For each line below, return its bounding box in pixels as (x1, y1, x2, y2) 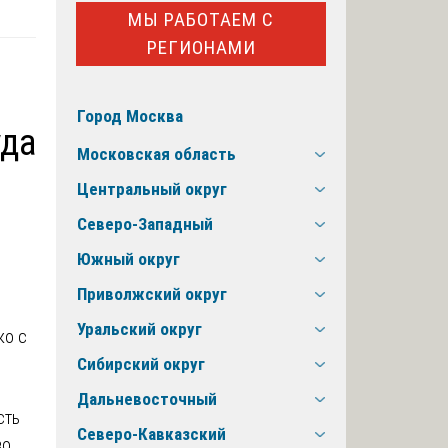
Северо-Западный (77, 214, 213, 235)
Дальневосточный (77, 389, 217, 410)
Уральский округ (77, 319, 202, 340)
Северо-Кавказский (77, 424, 226, 445)
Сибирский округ (77, 354, 205, 375)
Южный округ (77, 249, 180, 270)
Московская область (77, 144, 236, 165)
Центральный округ (77, 179, 227, 200)
